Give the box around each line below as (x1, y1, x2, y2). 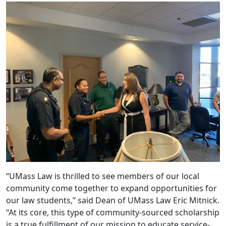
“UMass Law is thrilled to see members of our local (6, 171, 199, 182)
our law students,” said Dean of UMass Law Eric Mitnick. (6, 195, 219, 206)
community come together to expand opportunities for (6, 183, 217, 194)
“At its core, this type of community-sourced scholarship (6, 207, 219, 218)
